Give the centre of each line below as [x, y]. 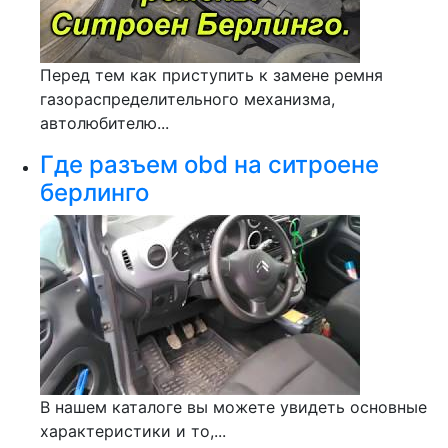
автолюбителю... [104, 123]
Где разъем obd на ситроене [209, 164]
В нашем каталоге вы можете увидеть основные [233, 407]
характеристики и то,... [133, 431]
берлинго [94, 192]
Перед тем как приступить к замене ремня [211, 75]
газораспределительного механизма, [187, 99]
